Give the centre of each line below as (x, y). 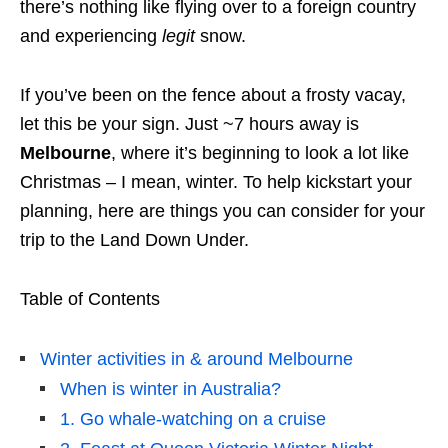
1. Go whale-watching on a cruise (193, 419)
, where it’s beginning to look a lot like (260, 153)
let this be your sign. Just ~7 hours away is (189, 124)
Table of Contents (90, 299)
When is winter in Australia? (170, 389)
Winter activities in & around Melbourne (196, 359)
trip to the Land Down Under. (134, 240)
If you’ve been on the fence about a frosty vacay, (213, 95)
